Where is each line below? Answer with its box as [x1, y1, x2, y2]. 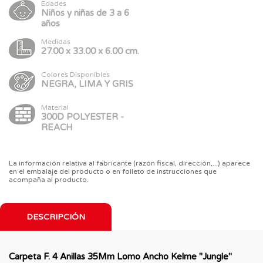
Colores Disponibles [41, 70, 110, 79]
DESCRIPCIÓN [26, 211, 85, 222]
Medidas [41, 37, 70, 46]
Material [41, 103, 69, 112]
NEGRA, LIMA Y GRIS [41, 78, 133, 89]
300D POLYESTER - [41, 111, 124, 122]
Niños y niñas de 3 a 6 [41, 7, 129, 18]
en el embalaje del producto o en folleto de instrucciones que [9, 167, 217, 176]
